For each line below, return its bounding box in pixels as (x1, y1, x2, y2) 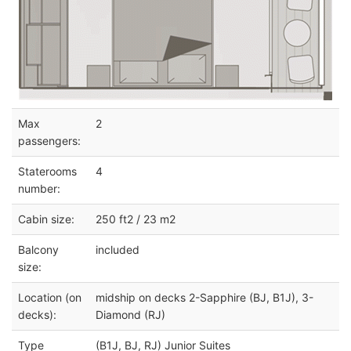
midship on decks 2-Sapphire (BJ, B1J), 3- (96, 290, 313, 304)
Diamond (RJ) (96, 307, 165, 321)
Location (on (18, 290, 81, 304)
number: (18, 181, 60, 195)
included (96, 242, 139, 256)
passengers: (18, 133, 81, 147)
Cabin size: (18, 212, 74, 226)
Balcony (18, 242, 59, 256)
